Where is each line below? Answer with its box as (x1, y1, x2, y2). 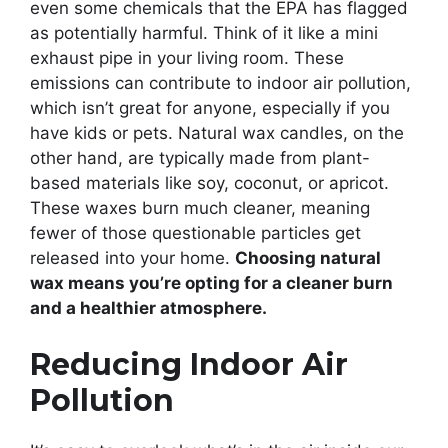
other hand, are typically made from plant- (30, 148, 370, 169)
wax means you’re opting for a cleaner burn (30, 273, 393, 294)
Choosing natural (235, 248, 381, 269)
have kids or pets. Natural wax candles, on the (30, 123, 404, 144)
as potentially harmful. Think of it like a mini (30, 23, 378, 44)
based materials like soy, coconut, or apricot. (30, 173, 389, 194)
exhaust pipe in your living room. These (30, 48, 344, 69)
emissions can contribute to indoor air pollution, (30, 73, 411, 94)
